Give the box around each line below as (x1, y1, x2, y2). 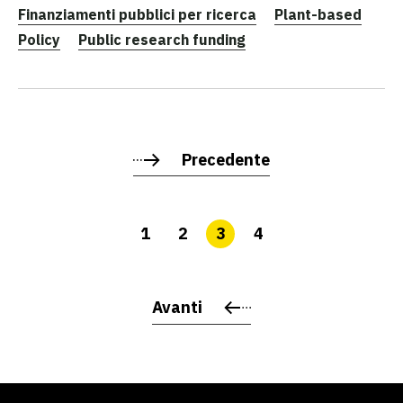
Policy (18, 30, 60, 49)
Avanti (152, 296, 202, 318)
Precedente (182, 149, 270, 171)
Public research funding (78, 30, 246, 49)
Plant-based (274, 4, 362, 23)
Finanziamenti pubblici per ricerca (18, 4, 256, 23)
